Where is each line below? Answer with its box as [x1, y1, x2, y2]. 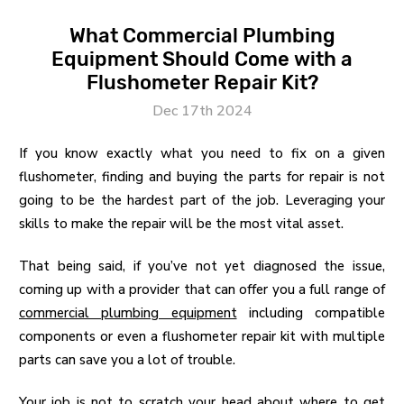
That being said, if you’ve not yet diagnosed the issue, [19, 257, 385, 276]
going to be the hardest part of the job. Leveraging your [19, 191, 385, 210]
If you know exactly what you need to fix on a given [19, 144, 385, 163]
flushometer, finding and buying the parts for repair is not [19, 168, 385, 187]
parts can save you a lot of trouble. [19, 351, 235, 370]
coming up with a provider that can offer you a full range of [19, 280, 385, 299]
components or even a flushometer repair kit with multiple [19, 327, 385, 346]
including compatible [236, 304, 385, 323]
